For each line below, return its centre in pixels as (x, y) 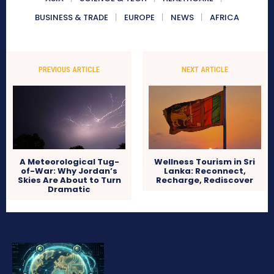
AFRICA (224, 18)
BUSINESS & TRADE (72, 18)
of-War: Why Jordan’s (69, 171)
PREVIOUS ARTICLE (69, 70)
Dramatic (69, 190)
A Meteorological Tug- (69, 162)
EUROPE (139, 18)
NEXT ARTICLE (205, 70)
